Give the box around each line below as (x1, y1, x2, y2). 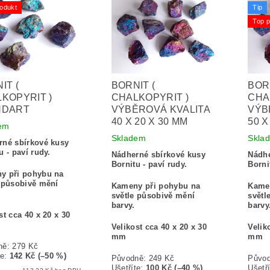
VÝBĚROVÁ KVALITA (111, 104, 210, 115)
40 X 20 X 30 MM (111, 116, 188, 127)
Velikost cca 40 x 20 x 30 (111, 222, 207, 232)
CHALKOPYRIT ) (111, 92, 189, 103)
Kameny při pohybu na (111, 181, 201, 191)
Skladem (111, 133, 146, 143)
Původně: (111, 254, 149, 263)
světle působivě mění (111, 191, 195, 201)
